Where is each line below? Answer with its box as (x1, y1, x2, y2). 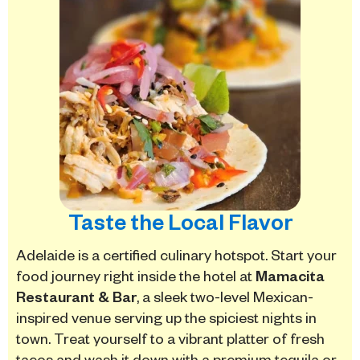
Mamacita (256, 266, 325, 285)
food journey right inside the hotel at (16, 266, 256, 285)
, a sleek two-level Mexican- (137, 287, 313, 306)
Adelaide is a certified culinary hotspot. (16, 245, 271, 264)
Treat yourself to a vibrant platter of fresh (51, 329, 325, 348)
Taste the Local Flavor (67, 207, 292, 235)
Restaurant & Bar (16, 287, 137, 306)
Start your (271, 245, 337, 264)
